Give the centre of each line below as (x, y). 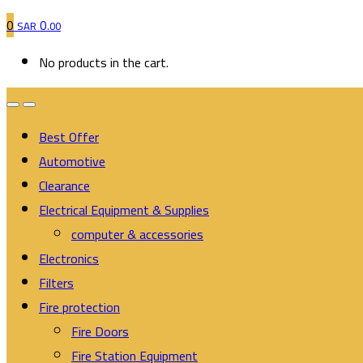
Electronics (69, 258)
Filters (56, 283)
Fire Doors (100, 331)
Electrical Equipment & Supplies (124, 210)
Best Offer (69, 137)
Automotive (72, 161)
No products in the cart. (104, 62)
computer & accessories (137, 234)
